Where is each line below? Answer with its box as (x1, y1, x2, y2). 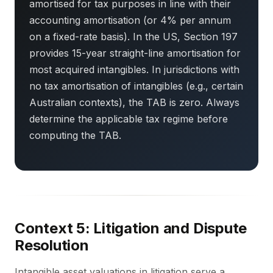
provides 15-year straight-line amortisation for (29, 47, 241, 59)
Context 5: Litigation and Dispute (15, 219, 247, 237)
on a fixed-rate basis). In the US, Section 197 (29, 30, 238, 43)
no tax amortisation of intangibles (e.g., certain (29, 80, 243, 92)
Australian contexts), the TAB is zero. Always (29, 96, 239, 108)
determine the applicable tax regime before (29, 113, 228, 125)
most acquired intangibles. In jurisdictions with (29, 63, 239, 76)
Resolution (15, 236, 89, 254)
